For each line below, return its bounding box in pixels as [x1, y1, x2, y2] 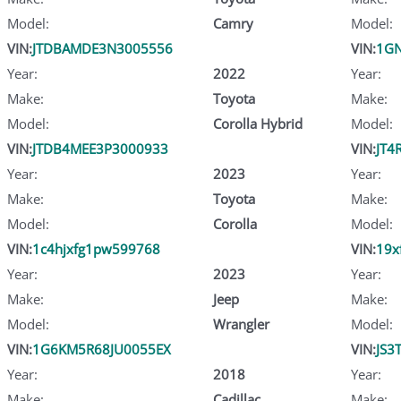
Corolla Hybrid [212, 114, 303, 132]
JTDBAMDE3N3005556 [32, 38, 173, 57]
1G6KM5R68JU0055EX [32, 339, 171, 358]
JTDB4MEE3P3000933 [32, 139, 168, 158]
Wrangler [212, 314, 269, 333]
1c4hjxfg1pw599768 [32, 239, 160, 258]
